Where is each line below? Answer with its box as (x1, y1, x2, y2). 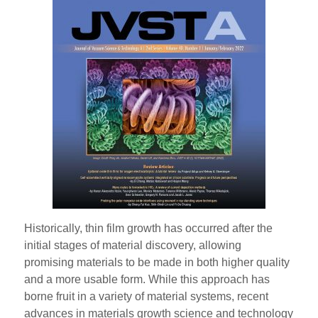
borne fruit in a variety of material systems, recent (24, 290, 269, 303)
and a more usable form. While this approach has (24, 273, 270, 286)
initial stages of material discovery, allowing (24, 239, 242, 252)
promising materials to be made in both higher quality (24, 256, 290, 269)
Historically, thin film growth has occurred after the (24, 222, 273, 235)
